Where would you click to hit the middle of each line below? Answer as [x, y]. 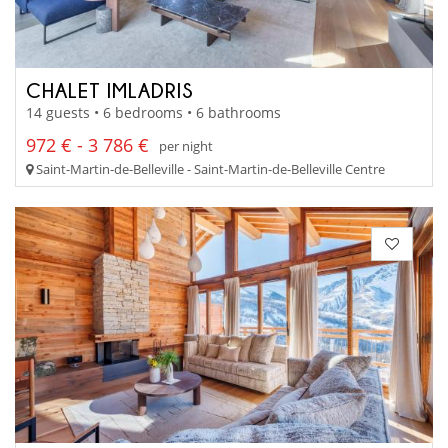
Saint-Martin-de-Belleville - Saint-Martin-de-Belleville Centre [209, 169]
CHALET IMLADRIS [110, 89]
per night [186, 145]
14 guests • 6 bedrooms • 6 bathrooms [153, 113]
